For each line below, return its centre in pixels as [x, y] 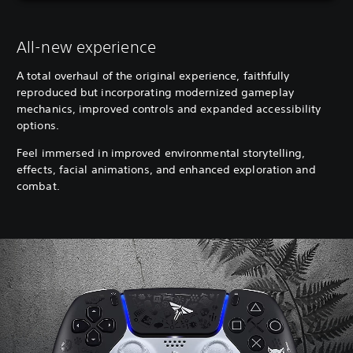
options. [39, 125]
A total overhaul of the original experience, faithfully [153, 75]
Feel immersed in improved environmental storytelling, [161, 152]
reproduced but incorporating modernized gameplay [155, 92]
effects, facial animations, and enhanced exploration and [166, 169]
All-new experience [86, 46]
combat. [38, 186]
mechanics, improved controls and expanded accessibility [169, 108]
